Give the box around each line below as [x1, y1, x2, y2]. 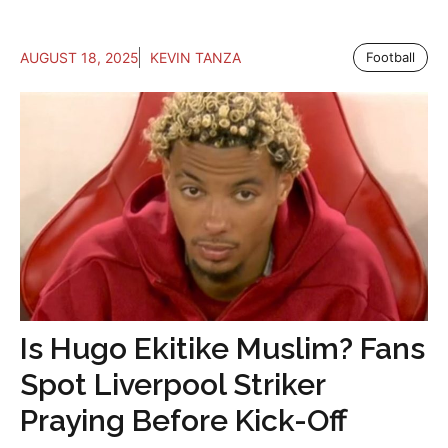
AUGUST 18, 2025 [20, 48, 139, 66]
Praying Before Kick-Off [20, 403, 348, 439]
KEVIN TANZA [150, 48, 241, 66]
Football [366, 48, 415, 65]
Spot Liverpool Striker [20, 367, 325, 403]
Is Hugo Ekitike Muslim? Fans [20, 331, 425, 367]
